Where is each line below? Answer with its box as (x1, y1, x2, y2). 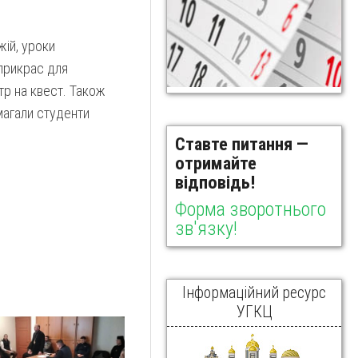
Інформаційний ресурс (182, 283, 326, 302)
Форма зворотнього (175, 197, 326, 221)
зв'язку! (175, 217, 237, 240)
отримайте (175, 152, 257, 173)
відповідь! (175, 171, 255, 193)
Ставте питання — (175, 133, 308, 154)
